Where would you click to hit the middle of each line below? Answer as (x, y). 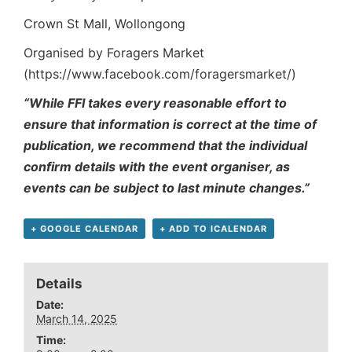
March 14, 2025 (77, 318)
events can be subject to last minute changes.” (167, 188)
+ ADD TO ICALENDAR (213, 229)
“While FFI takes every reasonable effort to (155, 103)
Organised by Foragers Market (114, 53)
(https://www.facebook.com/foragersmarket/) (160, 74)
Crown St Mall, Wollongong (104, 24)
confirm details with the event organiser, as (157, 167)
